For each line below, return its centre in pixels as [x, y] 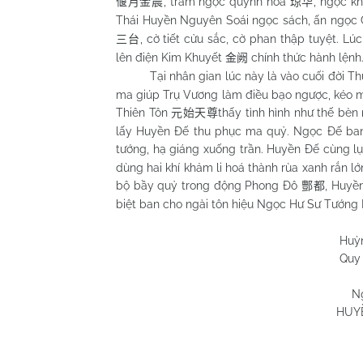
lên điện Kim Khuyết [171, 58]
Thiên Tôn [144, 113]
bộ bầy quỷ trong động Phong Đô [209, 186]
